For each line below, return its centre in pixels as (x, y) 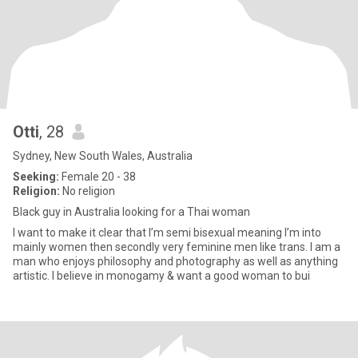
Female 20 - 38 (97, 177)
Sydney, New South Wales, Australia (103, 156)
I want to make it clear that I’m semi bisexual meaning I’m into (167, 233)
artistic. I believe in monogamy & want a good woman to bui (181, 276)
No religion (88, 191)
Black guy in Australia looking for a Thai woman (131, 212)
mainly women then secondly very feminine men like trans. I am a (161, 247)
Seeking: (36, 177)
